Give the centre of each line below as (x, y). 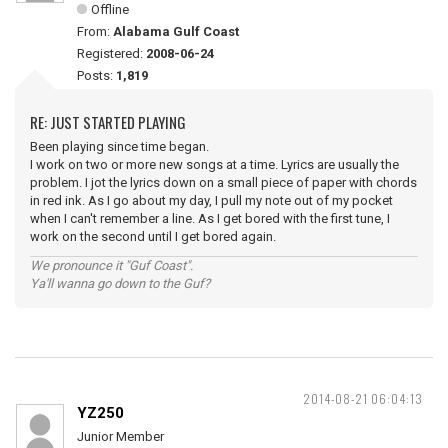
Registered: (111, 53)
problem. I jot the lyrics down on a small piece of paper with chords (223, 182)
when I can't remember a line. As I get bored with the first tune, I (210, 218)
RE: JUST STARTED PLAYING (108, 122)
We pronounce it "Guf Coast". (111, 265)
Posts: (96, 75)
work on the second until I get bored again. (153, 236)
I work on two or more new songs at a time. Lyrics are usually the (214, 164)
